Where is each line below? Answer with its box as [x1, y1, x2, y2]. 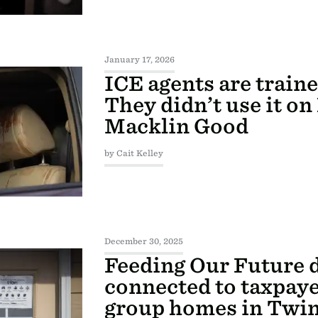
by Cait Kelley [104, 148, 163, 159]
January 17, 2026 [104, 55, 175, 65]
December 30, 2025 [104, 236, 183, 247]
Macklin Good [104, 114, 248, 139]
